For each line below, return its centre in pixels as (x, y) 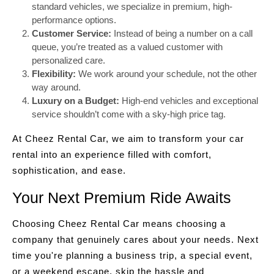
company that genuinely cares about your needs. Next (135, 239)
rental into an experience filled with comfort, (112, 154)
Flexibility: (54, 74)
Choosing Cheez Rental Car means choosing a (119, 224)
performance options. (74, 20)
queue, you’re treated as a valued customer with (127, 47)
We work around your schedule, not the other (166, 74)
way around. (56, 87)
